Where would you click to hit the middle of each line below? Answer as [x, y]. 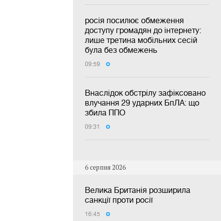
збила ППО [105, 113]
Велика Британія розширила [138, 190]
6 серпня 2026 [105, 167]
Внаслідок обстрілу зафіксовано [145, 93]
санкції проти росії [119, 200]
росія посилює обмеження [134, 20]
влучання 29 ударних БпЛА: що [142, 103]
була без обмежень [121, 50]
